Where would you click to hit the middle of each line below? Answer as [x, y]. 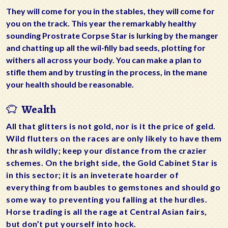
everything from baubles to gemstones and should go [113, 187]
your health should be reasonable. [70, 84]
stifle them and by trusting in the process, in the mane [107, 72]
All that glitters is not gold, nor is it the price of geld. [111, 126]
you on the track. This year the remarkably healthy [101, 23]
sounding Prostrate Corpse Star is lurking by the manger [112, 36]
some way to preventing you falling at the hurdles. [107, 199]
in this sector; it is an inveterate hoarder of [92, 175]
